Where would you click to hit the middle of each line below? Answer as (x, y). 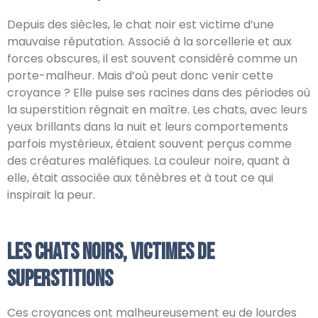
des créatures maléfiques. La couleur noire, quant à (148, 161)
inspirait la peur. (51, 195)
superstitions (60, 279)
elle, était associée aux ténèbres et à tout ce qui (140, 178)
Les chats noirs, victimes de (111, 252)
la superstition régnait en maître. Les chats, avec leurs (157, 110)
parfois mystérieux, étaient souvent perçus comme (149, 144)
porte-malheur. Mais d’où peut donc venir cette (140, 76)
